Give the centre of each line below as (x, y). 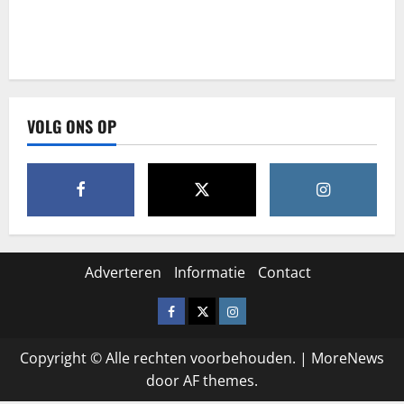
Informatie (209, 273)
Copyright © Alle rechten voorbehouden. (160, 358)
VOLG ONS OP (72, 127)
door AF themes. (202, 381)
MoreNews (348, 358)
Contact (284, 273)
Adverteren (123, 273)
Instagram (259, 310)
